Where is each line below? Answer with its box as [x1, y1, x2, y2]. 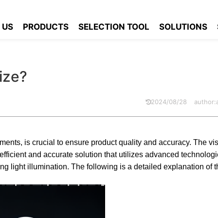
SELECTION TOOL [78, 22, 150, 32]
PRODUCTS [23, 22, 69, 32]
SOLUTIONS [159, 22, 208, 32]
